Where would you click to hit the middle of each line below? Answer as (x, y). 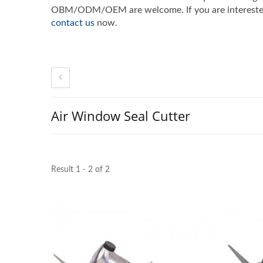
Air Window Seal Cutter (121, 116)
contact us (73, 23)
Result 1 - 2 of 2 (80, 170)
